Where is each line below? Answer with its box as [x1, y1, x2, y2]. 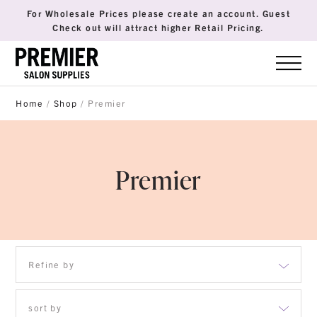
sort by [28, 301, 62, 313]
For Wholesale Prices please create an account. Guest [26, 8, 291, 18]
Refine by [28, 258, 75, 270]
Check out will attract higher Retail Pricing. [52, 22, 265, 33]
